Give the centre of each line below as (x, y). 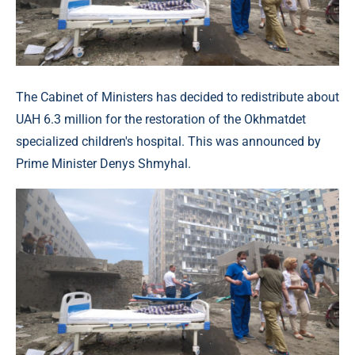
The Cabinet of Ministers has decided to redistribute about (177, 97)
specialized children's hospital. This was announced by (168, 142)
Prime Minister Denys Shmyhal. (103, 164)
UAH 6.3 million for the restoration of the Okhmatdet (161, 120)
